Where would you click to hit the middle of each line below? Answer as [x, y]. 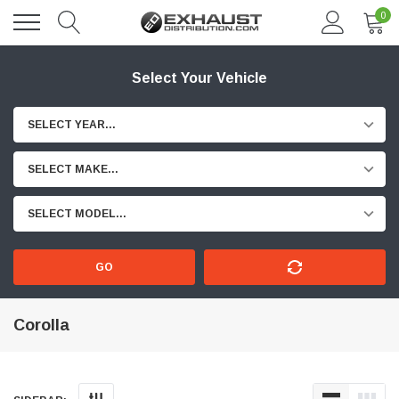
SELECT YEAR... [72, 125]
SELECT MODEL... [77, 214]
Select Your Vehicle [199, 78]
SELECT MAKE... [73, 169]
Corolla [41, 325]
